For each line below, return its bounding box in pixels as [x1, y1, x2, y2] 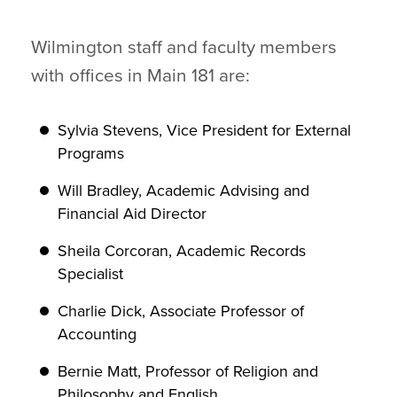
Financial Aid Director [58, 204, 206, 223]
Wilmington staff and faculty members [31, 36, 337, 58]
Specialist [58, 264, 123, 284]
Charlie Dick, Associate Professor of [58, 301, 304, 321]
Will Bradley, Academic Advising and [58, 181, 309, 200]
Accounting [58, 324, 136, 344]
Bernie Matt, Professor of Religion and [58, 362, 318, 381]
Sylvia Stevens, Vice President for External [58, 121, 351, 140]
